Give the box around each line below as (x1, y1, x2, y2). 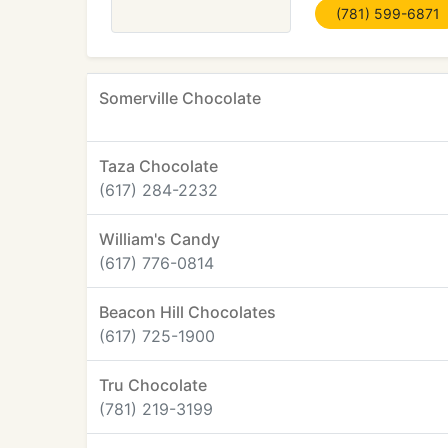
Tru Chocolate (99, 375, 207, 395)
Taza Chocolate (99, 156, 218, 176)
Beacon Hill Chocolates (99, 302, 276, 322)
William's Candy (99, 229, 220, 249)
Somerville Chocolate (99, 88, 261, 108)
